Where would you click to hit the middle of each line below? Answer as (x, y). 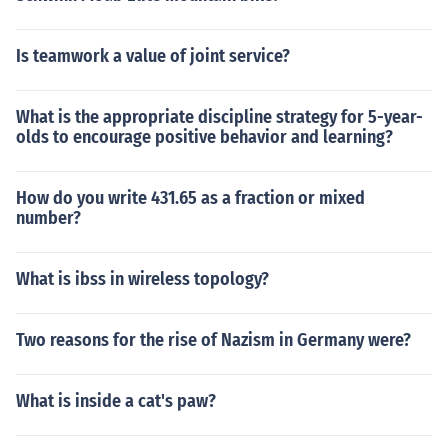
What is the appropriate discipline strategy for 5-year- (219, 117)
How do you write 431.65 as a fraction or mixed (190, 198)
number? (48, 218)
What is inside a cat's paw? (116, 401)
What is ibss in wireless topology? (142, 279)
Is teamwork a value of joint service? (153, 56)
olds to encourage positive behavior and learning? (204, 137)
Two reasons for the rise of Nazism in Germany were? (213, 340)
